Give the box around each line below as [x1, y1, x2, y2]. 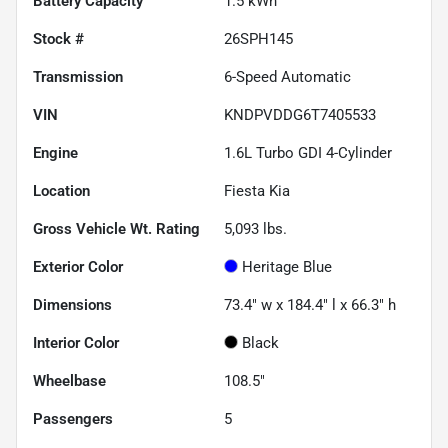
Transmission [33, 67, 123, 86]
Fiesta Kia [224, 181, 290, 200]
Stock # [33, 29, 84, 48]
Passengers [33, 409, 113, 428]
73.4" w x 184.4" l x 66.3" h [224, 295, 396, 314]
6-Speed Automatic [224, 67, 351, 86]
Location [33, 181, 90, 200]
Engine [33, 143, 78, 162]
